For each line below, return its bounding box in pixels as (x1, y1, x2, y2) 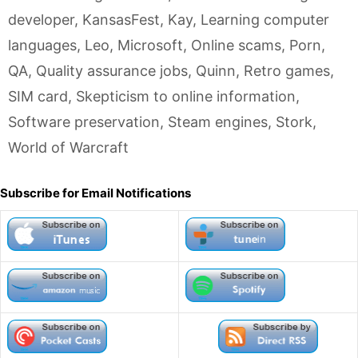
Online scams (191, 37, 281, 54)
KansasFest (82, 11, 160, 28)
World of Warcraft (8, 139, 129, 156)
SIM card (8, 88, 68, 105)
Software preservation (8, 113, 160, 130)
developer (8, 11, 74, 28)
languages (8, 37, 77, 54)
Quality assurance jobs (36, 62, 188, 79)
